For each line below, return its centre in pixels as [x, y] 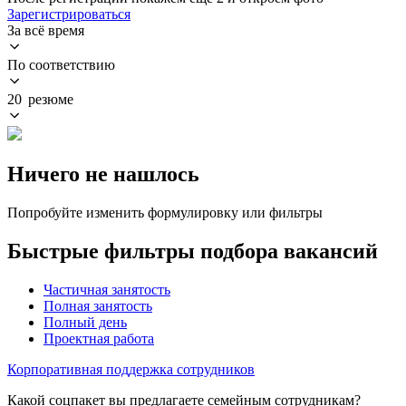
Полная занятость [98, 305]
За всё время [46, 30]
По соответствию [61, 64]
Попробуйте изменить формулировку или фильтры [165, 212]
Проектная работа [99, 338]
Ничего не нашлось [103, 174]
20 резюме [40, 99]
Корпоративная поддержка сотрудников [131, 369]
